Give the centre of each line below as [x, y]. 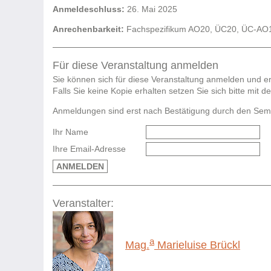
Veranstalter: [83, 203]
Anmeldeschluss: [89, 9]
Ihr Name [70, 132]
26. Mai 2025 [151, 9]
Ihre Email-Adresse [89, 149]
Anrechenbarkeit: [88, 29]
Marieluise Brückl [197, 245]
